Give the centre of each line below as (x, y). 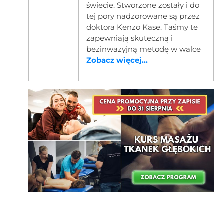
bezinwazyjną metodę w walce (143, 49)
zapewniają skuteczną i (129, 38)
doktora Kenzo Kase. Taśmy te (142, 27)
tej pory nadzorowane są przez (143, 16)
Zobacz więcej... (117, 60)
